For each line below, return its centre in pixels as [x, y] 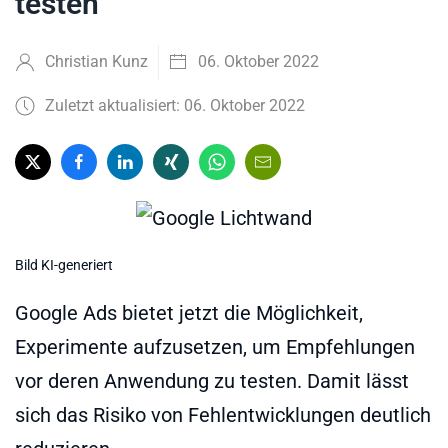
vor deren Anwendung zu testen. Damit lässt [212, 381]
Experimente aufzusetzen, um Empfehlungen [215, 347]
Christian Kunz [96, 61]
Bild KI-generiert [64, 265]
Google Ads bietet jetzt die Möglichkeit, [189, 313]
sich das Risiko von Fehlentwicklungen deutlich [223, 415]
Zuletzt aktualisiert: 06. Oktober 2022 [175, 105]
